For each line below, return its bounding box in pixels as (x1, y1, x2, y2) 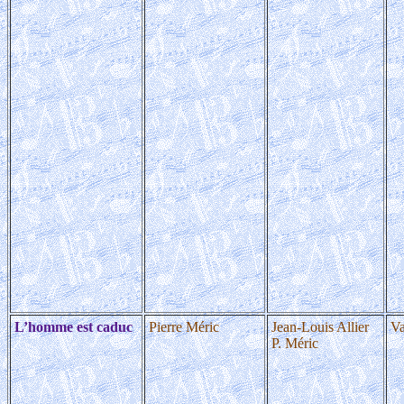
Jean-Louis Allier (271, 319, 369, 335)
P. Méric (271, 335, 318, 351)
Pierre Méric (149, 319, 219, 335)
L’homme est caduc (14, 319, 133, 335)
